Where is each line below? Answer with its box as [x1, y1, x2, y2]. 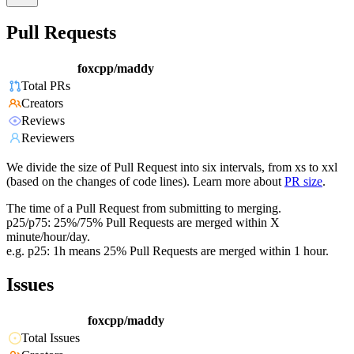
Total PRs [21, 79, 70, 93]
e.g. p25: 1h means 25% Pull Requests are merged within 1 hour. [6, 244, 329, 258]
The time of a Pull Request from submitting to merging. [6, 201, 281, 216]
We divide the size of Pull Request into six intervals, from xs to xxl [6, 160, 337, 175]
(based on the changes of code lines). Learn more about [6, 175, 281, 189]
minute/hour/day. [6, 230, 90, 244]
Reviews [21, 114, 65, 128]
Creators [21, 96, 63, 111]
